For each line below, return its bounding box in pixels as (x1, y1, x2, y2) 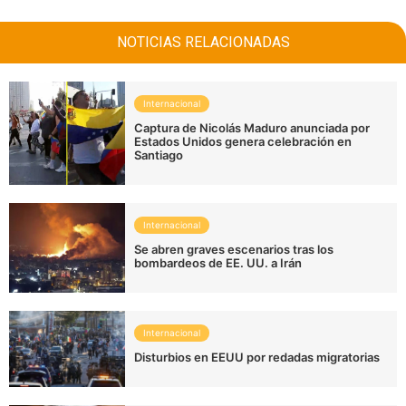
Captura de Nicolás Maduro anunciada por (134, 121, 371, 136)
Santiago (134, 148, 184, 163)
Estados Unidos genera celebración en (134, 134, 353, 150)
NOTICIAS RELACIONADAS (116, 34, 290, 52)
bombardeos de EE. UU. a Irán (134, 256, 303, 271)
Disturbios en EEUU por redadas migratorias (134, 350, 381, 365)
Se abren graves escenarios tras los (134, 242, 334, 257)
